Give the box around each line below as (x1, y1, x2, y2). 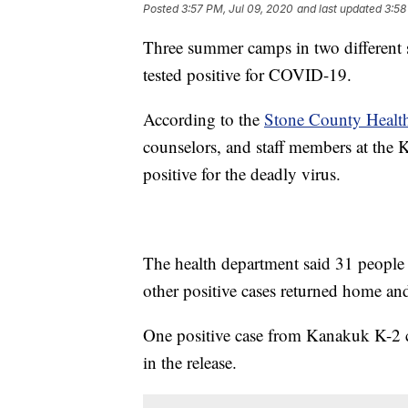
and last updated (297, 2, 382, 16)
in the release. (143, 351, 237, 374)
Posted (143, 2, 181, 16)
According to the (143, 107, 264, 131)
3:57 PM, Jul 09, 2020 (181, 2, 293, 16)
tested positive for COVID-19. (143, 63, 352, 87)
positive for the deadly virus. (143, 162, 341, 186)
